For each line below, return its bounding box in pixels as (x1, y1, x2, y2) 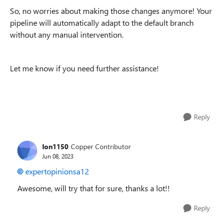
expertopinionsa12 (25, 166, 89, 176)
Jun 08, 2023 (42, 152, 73, 160)
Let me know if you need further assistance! (10, 63, 159, 73)
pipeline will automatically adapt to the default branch (10, 17, 194, 28)
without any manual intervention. (10, 29, 123, 40)
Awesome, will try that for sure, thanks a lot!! (17, 183, 170, 193)
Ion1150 (42, 141, 68, 151)
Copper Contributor (71, 141, 131, 151)
